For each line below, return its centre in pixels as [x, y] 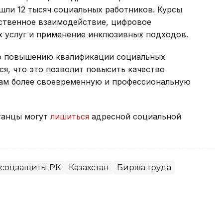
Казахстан [89, 167]
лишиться [70, 116]
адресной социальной [135, 116]
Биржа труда [144, 167]
